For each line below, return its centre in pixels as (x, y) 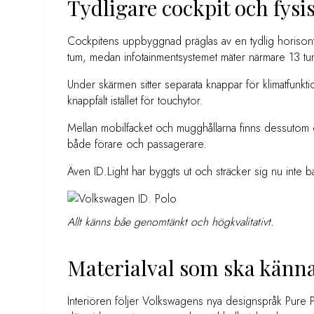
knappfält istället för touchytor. (135, 100)
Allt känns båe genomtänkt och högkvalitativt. (171, 221)
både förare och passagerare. (137, 144)
